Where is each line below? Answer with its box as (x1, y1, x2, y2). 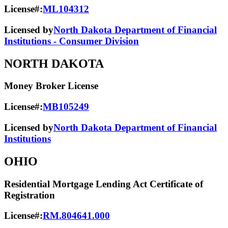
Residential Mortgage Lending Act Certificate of (4, 178, 203, 189)
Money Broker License (4, 80, 98, 92)
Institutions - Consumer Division (4, 35, 139, 46)
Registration (4, 189, 55, 201)
